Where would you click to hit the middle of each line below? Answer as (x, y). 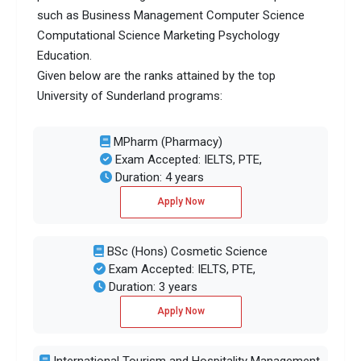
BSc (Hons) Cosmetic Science (186, 251)
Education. (65, 56)
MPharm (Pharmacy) (166, 141)
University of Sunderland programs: (130, 96)
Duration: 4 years (158, 177)
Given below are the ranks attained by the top (157, 76)
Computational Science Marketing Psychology (159, 36)
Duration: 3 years (151, 286)
